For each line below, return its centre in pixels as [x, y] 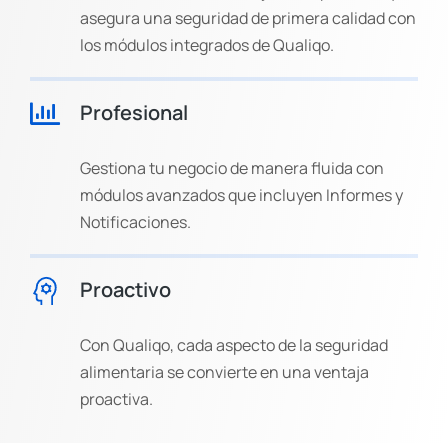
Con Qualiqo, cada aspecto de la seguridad [234, 345]
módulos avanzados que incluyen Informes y [241, 195]
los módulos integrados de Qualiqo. [207, 45]
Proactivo [125, 289]
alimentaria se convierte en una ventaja [224, 372]
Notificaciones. [135, 222]
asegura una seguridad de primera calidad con [248, 18]
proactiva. [116, 399]
